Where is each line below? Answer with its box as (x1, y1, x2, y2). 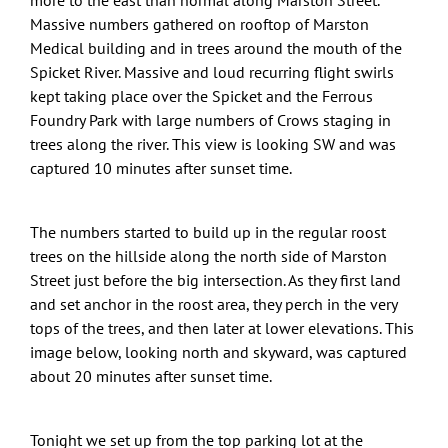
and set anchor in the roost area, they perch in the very (30, 293, 397, 314)
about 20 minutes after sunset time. (30, 365, 272, 386)
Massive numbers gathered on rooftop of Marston (30, 13, 369, 34)
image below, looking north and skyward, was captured (30, 341, 407, 362)
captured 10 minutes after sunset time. (30, 157, 292, 178)
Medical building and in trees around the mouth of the (30, 37, 402, 58)
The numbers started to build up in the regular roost (30, 221, 386, 242)
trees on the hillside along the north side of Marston (30, 245, 387, 266)
